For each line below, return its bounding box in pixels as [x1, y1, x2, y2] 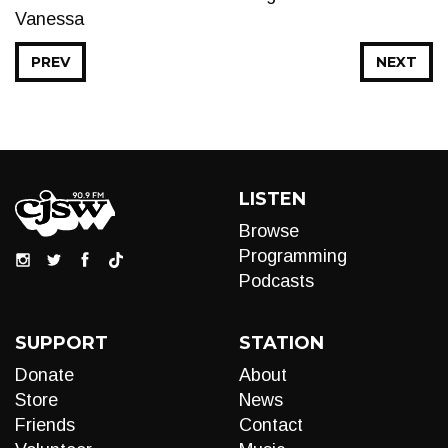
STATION [239, 332, 324, 354]
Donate [15, 365, 74, 385]
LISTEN [239, 188, 306, 210]
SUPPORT [15, 332, 108, 354]
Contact [239, 415, 303, 435]
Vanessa [15, 9, 84, 29]
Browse [239, 221, 299, 241]
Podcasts [239, 271, 314, 291]
